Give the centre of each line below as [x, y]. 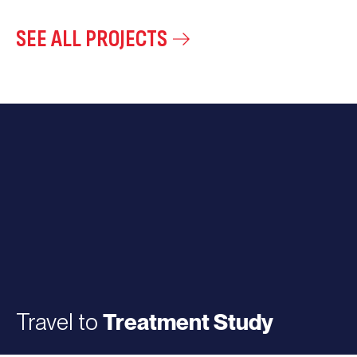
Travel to [59, 322]
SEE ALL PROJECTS [92, 39]
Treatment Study [188, 322]
